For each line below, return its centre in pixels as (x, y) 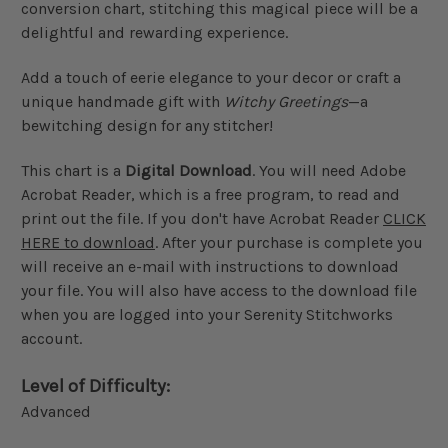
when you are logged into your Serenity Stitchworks (207, 315)
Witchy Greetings (286, 102)
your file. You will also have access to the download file (219, 291)
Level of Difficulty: (95, 386)
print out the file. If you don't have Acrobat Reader (202, 219)
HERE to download (88, 243)
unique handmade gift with (122, 102)
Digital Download (188, 171)
